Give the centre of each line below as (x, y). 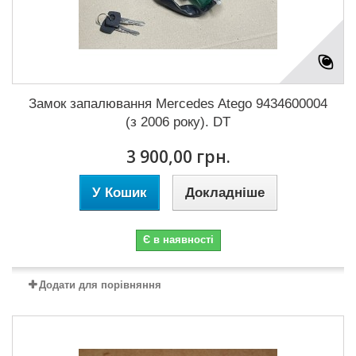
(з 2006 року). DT (178, 122)
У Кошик (119, 192)
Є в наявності (178, 239)
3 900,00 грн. (178, 156)
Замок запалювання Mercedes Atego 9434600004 (178, 103)
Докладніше (224, 192)
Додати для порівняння (100, 284)
